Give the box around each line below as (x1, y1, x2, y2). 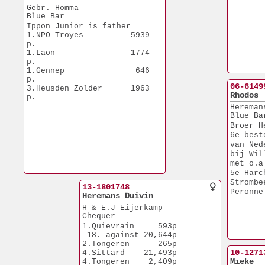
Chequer (82, 212, 115, 221)
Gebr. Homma (27, 4, 79, 12)
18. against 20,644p (82, 231, 177, 240)
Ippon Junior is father (27, 22, 131, 31)
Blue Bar (27, 12, 64, 21)
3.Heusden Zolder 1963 (27, 84, 150, 93)
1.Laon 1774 (27, 49, 150, 57)
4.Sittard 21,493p (82, 248, 177, 257)
